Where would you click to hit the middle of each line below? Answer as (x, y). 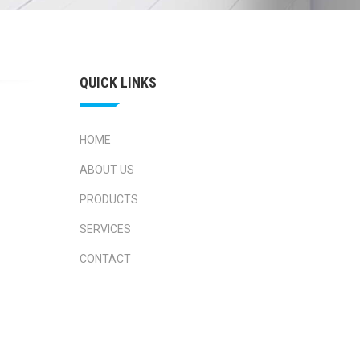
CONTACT (105, 259)
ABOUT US (106, 170)
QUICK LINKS (118, 82)
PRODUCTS (108, 199)
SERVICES (105, 229)
